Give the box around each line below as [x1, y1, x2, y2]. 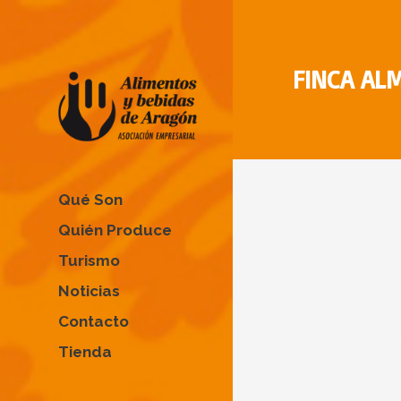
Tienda [58, 342, 112, 361]
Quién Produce [58, 220, 172, 239]
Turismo [58, 251, 120, 269]
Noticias [58, 281, 120, 300]
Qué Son [58, 190, 123, 209]
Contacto [58, 311, 129, 330]
